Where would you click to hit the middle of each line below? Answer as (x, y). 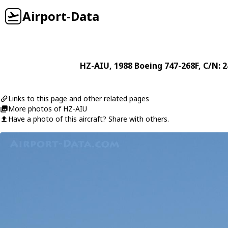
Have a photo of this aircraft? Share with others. (89, 119)
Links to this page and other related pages (79, 98)
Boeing (148, 66)
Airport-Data (61, 16)
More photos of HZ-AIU (48, 109)
